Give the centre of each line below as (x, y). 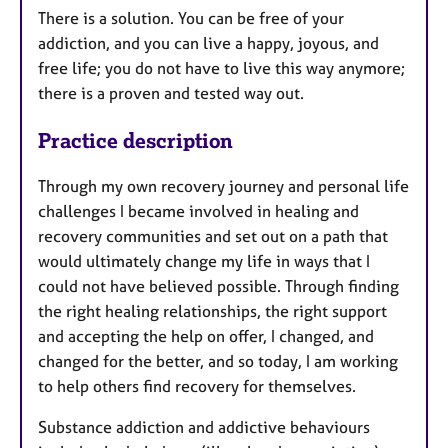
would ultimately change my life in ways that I (204, 261)
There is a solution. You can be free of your (191, 17)
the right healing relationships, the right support (212, 311)
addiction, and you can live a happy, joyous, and (208, 42)
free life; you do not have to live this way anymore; (221, 67)
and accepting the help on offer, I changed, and (206, 336)
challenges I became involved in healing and (198, 211)
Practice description (135, 140)
